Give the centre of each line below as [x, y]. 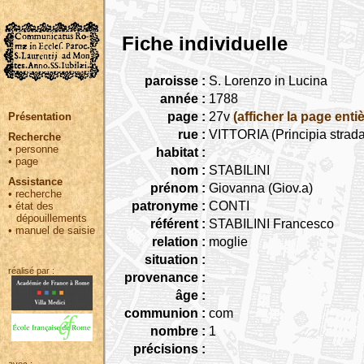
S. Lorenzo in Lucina [268, 80]
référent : [178, 223]
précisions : [169, 349]
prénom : [178, 188]
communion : [165, 313]
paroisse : [175, 80]
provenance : [165, 277]
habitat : [181, 152]
